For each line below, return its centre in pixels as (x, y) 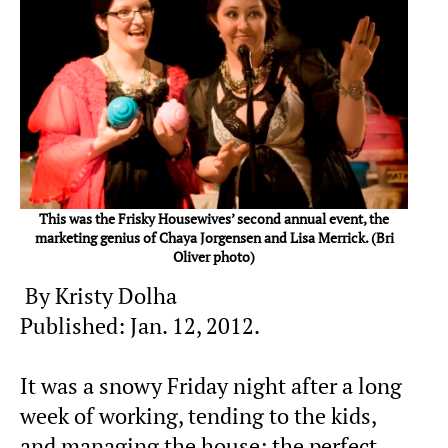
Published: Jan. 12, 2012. (140, 326)
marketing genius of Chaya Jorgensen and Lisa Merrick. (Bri (214, 238)
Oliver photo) (214, 257)
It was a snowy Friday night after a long (211, 386)
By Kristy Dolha (98, 296)
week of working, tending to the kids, (198, 416)
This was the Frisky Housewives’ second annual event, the (214, 219)
